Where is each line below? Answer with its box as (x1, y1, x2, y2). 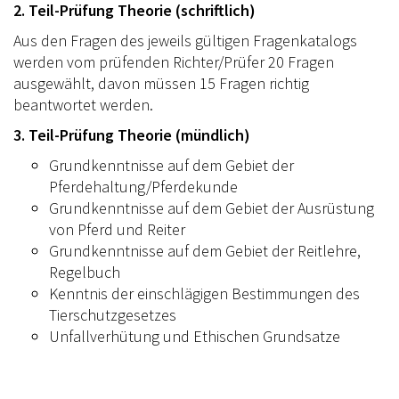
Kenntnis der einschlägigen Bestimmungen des (49, 282, 360, 304)
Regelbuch (49, 261, 120, 282)
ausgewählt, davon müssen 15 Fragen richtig (13, 72, 309, 94)
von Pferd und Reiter (49, 218, 185, 240)
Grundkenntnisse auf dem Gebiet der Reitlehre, (49, 240, 361, 261)
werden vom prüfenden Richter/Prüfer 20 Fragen (13, 51, 334, 72)
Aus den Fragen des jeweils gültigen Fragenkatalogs (13, 29, 357, 51)
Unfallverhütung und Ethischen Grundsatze (49, 325, 340, 346)
